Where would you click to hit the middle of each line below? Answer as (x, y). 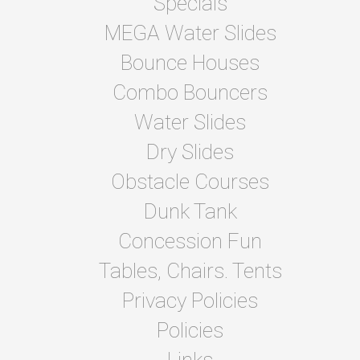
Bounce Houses (190, 62)
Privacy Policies (190, 300)
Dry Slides (190, 151)
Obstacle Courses (190, 181)
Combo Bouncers (190, 92)
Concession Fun (190, 241)
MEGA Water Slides (190, 33)
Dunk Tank (190, 211)
